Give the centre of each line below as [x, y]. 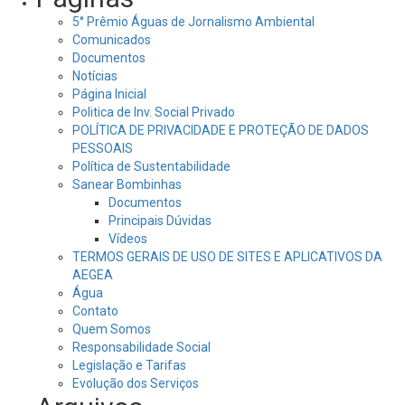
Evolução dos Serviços [136, 383]
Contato [95, 311]
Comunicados [112, 40]
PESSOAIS [103, 148]
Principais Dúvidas [160, 221]
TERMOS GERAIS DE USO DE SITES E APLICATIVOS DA [227, 257]
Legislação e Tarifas [129, 365]
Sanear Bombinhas [127, 184]
